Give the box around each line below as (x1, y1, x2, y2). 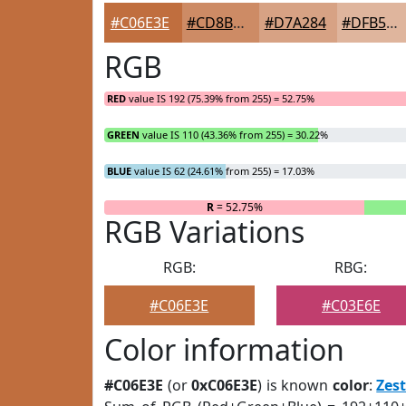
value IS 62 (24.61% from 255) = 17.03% (131, 164, 314, 178)
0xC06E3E (191, 375, 258, 395)
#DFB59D (386, 13, 399, 33)
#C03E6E (321, 295, 381, 315)
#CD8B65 (232, 13, 245, 33)
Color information (104, 330, 344, 369)
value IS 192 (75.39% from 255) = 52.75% (126, 92, 314, 105)
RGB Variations (104, 212, 304, 251)
